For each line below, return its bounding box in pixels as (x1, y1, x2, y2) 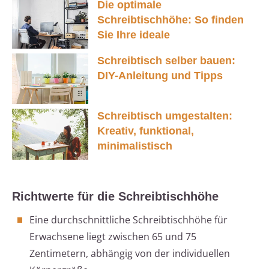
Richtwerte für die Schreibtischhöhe (12, 190, 219, 204)
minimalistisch (97, 140, 172, 153)
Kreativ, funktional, (97, 125, 194, 138)
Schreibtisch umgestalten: (97, 110, 232, 122)
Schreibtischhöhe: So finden (97, 14, 244, 26)
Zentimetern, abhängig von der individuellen (29, 247, 230, 261)
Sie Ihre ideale (97, 29, 170, 41)
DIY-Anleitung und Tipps (97, 69, 223, 82)
